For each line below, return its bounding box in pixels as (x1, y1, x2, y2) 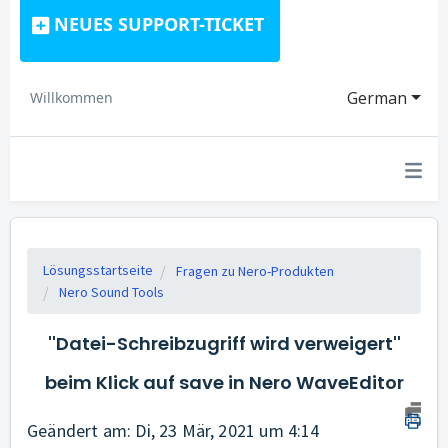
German (347, 87, 408, 109)
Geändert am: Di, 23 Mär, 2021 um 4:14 (27, 419, 320, 442)
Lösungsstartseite (43, 261, 153, 279)
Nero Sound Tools (59, 283, 164, 301)
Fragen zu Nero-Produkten (176, 262, 334, 280)
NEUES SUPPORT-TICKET (54, 12, 264, 36)
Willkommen (30, 88, 113, 107)
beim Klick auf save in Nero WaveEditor (44, 370, 404, 395)
